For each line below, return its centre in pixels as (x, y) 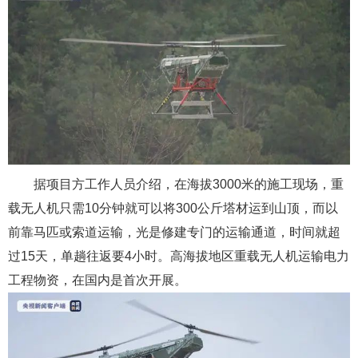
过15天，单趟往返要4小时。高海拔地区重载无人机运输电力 (179, 256)
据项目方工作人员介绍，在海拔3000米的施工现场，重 (189, 184)
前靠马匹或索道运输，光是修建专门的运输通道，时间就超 (174, 232)
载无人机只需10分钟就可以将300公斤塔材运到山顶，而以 (173, 208)
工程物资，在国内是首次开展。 (97, 280)
